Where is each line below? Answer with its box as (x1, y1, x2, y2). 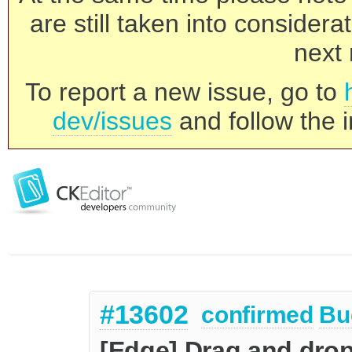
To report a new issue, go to (25, 78, 344, 106)
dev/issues (53, 107, 172, 135)
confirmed (201, 302, 313, 328)
